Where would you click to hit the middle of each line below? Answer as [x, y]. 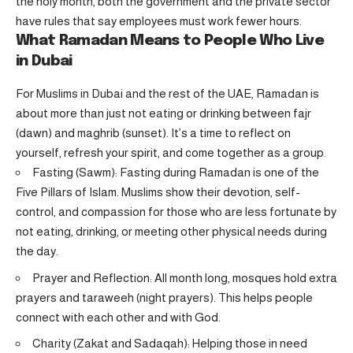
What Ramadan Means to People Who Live [170, 41]
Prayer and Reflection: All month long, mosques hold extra [185, 277]
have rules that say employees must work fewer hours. [159, 21]
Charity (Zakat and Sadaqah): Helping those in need [170, 344]
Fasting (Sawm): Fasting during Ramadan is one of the [176, 173]
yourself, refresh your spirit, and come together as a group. [171, 153]
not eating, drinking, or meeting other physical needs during [171, 232]
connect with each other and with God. [118, 317]
